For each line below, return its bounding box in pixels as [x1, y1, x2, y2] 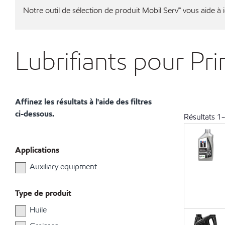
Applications [15, 145, 59, 155]
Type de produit [15, 188, 71, 198]
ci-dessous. [15, 108, 54, 119]
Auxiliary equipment [30, 161, 97, 172]
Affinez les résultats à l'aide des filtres [15, 96, 152, 107]
